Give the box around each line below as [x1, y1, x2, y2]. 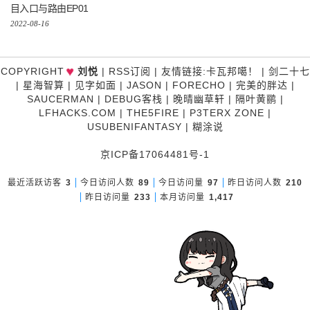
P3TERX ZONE [190, 107, 264, 119]
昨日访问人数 [228, 178, 282, 188]
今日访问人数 [80, 178, 134, 188]
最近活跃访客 [8, 178, 62, 188]
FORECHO [172, 80, 226, 91]
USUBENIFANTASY [86, 121, 182, 133]
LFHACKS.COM [39, 107, 116, 119]
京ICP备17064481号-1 [100, 149, 210, 161]
